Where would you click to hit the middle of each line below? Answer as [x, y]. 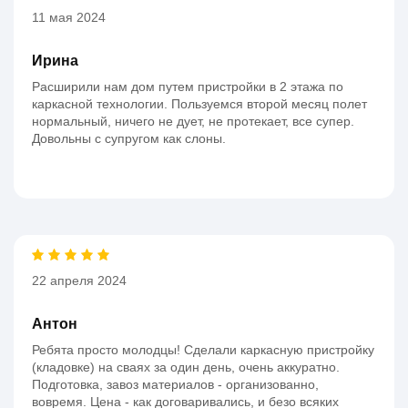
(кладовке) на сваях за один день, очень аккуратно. [186, 367]
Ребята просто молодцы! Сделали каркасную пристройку [203, 350]
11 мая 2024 [69, 18]
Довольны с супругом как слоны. [129, 139]
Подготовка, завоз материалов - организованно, [175, 385]
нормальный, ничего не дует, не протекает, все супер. [193, 122]
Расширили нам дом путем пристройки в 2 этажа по [188, 87]
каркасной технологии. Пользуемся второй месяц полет [199, 104]
